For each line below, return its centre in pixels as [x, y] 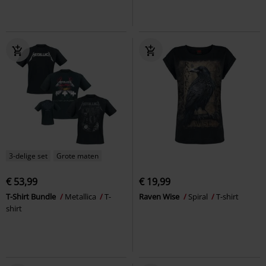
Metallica [81, 196]
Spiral [199, 196]
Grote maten [77, 156]
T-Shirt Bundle [32, 196]
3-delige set [28, 156]
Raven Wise [160, 196]
